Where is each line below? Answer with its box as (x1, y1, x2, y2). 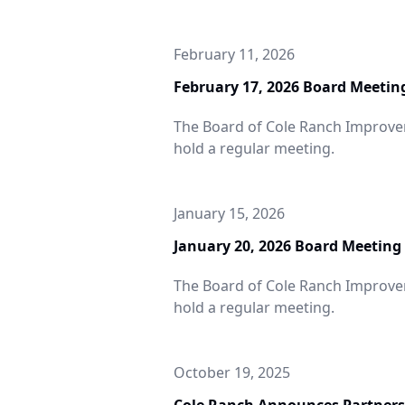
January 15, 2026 (174, 203, 285, 223)
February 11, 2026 (174, 44, 295, 64)
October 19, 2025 (174, 363, 290, 382)
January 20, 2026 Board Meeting (174, 236, 401, 256)
